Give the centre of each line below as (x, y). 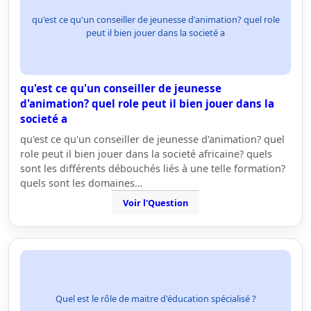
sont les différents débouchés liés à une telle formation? (153, 168)
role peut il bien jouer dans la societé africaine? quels (146, 154)
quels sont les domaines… (81, 183)
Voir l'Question (155, 203)
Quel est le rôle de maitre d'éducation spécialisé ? (155, 298)
